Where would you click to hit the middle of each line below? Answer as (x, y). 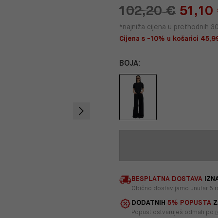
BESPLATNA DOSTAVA (167, 179)
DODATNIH (149, 203)
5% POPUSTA (189, 203)
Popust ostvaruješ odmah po (173, 212)
